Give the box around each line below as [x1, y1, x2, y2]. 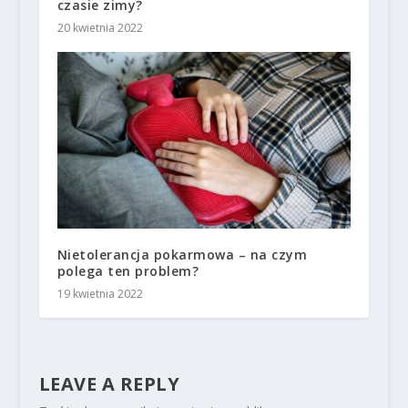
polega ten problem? [56, 261, 199, 280]
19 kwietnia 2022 [56, 285, 143, 301]
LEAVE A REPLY [38, 371, 180, 396]
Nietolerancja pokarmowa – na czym [56, 245, 308, 263]
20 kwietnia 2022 [56, 19, 143, 36]
